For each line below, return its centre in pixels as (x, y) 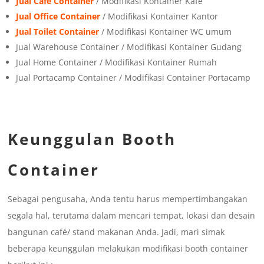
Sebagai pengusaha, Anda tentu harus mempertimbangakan (128, 199)
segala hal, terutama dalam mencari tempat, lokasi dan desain (132, 216)
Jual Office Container (58, 16)
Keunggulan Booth (92, 139)
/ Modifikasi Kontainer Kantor (159, 16)
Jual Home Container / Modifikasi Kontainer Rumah (117, 62)
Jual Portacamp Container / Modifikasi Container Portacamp (133, 78)
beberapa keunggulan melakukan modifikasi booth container (128, 249)
